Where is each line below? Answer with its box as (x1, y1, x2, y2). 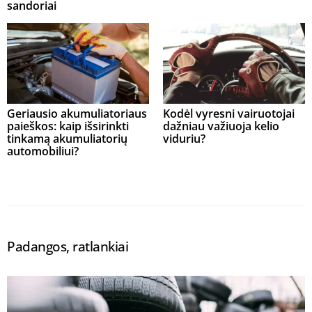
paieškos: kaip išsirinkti (7, 118, 129, 134)
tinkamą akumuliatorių (7, 131, 127, 147)
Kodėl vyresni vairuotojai (163, 106, 295, 122)
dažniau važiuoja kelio (163, 118, 279, 134)
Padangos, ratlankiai (7, 237, 129, 256)
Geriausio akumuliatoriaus (7, 106, 147, 122)
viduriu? (163, 131, 205, 147)
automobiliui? (7, 143, 79, 159)
